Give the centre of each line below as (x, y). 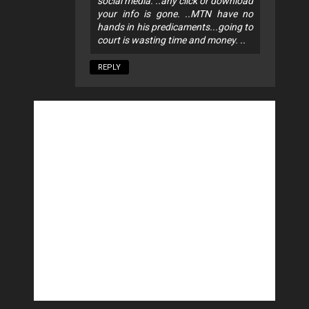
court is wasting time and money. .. (171, 40)
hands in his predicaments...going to (175, 27)
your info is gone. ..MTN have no (175, 13)
